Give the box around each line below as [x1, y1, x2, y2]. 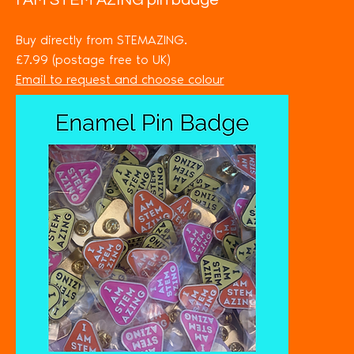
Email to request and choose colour [15, 72, 224, 87]
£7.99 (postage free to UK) [15, 52, 171, 67]
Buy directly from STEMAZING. [15, 32, 187, 47]
